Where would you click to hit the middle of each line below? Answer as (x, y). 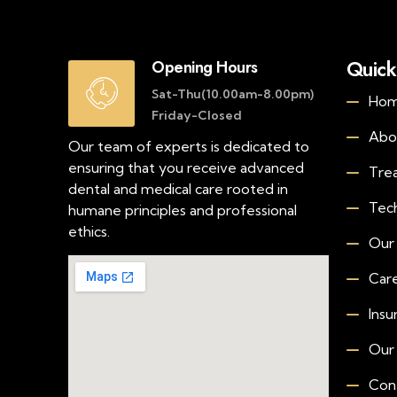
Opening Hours (205, 67)
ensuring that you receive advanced (186, 167)
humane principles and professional (183, 210)
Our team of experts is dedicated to (189, 146)
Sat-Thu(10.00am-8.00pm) (233, 94)
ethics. (89, 231)
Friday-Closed (197, 115)
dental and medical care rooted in (178, 189)
